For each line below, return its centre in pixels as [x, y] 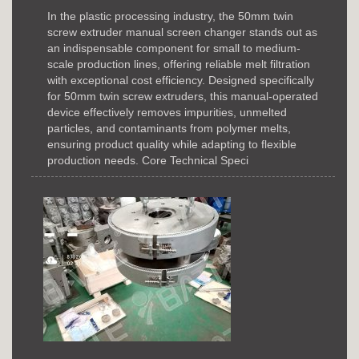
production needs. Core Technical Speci [148, 160]
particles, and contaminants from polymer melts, [169, 128]
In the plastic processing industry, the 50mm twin [170, 16]
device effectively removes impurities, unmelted [167, 112]
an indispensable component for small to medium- [174, 48]
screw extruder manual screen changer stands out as [182, 32]
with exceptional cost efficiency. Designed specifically [181, 80]
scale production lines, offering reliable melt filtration [179, 64]
